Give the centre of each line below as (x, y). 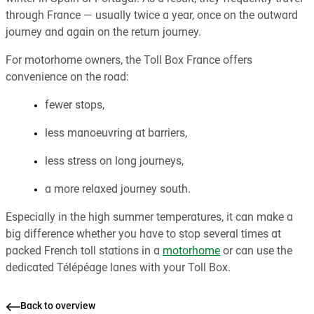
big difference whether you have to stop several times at (143, 234)
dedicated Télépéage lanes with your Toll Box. (118, 268)
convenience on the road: (67, 77)
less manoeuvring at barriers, (116, 134)
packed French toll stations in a (84, 251)
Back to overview (58, 306)
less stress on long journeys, (114, 162)
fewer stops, (75, 105)
